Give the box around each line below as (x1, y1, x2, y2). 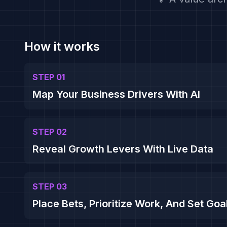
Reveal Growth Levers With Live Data (32, 143, 213, 155)
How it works (24, 39, 100, 54)
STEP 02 (32, 127, 67, 137)
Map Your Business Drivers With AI (32, 88, 200, 100)
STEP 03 (32, 181, 67, 192)
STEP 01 (32, 72, 65, 82)
